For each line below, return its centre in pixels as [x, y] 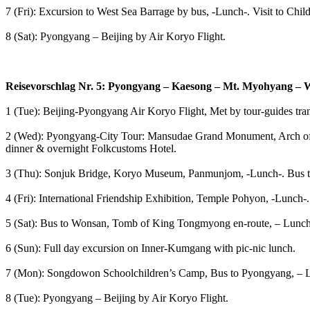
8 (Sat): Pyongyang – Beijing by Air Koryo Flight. [116, 36]
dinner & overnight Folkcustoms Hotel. [91, 148]
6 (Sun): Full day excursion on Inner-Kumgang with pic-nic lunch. [151, 248]
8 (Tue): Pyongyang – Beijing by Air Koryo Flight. [117, 298]
